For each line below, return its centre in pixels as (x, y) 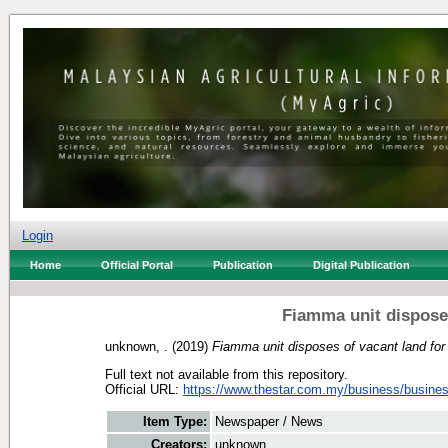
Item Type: (175, 422)
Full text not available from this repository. (226, 374)
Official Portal (137, 265)
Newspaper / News (269, 422)
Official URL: (144, 389)
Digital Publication (361, 265)
